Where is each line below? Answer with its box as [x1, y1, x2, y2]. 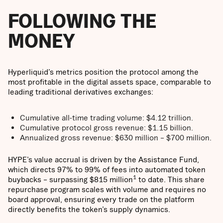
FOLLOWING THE [8, 9, 156, 32]
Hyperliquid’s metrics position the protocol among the [8, 67, 199, 77]
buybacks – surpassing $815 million [8, 175, 133, 184]
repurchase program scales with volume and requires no [8, 185, 206, 194]
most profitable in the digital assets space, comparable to [8, 77, 211, 87]
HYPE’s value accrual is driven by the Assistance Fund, [8, 155, 199, 164]
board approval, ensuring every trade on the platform [8, 195, 194, 204]
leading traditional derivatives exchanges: [8, 87, 153, 97]
